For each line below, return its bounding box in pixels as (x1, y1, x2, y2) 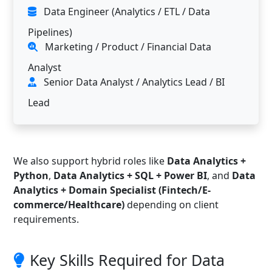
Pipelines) (28, 25, 72, 39)
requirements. (13, 212, 79, 226)
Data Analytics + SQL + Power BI (53, 169, 207, 182)
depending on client (124, 198, 219, 211)
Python (13, 169, 49, 182)
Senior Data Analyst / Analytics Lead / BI (41, 75, 225, 89)
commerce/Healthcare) (13, 198, 124, 211)
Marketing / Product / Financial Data (42, 40, 211, 53)
